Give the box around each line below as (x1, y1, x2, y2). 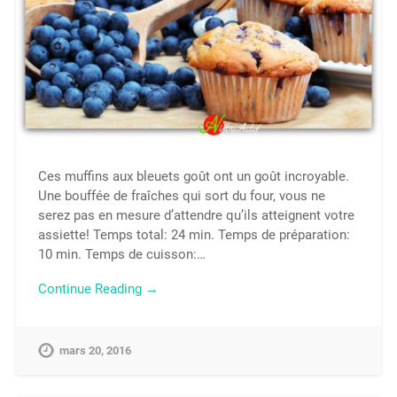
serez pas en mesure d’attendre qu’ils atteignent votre (37, 207, 354, 224)
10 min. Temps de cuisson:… (37, 246, 206, 263)
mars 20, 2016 (58, 343, 131, 357)
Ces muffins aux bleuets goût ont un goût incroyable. (37, 168, 349, 185)
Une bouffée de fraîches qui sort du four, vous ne (37, 188, 325, 205)
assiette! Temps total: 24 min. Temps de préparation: (37, 227, 350, 244)
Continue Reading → (37, 280, 159, 297)
